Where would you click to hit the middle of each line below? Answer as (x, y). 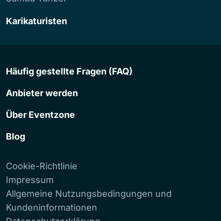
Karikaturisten (37, 21)
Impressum (30, 180)
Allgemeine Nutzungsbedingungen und (89, 193)
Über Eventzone (40, 114)
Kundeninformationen (52, 207)
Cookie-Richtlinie (42, 166)
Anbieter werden (42, 93)
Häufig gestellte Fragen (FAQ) (69, 71)
